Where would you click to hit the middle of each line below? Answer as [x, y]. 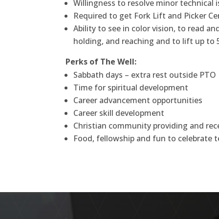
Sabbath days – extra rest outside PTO [145, 75]
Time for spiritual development [131, 88]
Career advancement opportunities [138, 100]
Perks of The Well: [101, 62]
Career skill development [119, 113]
